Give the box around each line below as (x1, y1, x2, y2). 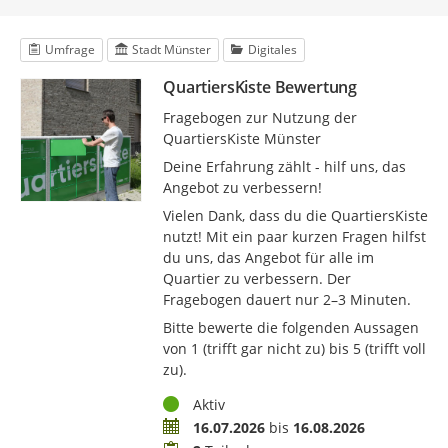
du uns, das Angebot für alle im (162, 247, 374, 267)
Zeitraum (161, 416, 223, 436)
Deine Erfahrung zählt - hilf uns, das (162, 156, 406, 176)
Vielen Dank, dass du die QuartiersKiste (162, 205, 428, 225)
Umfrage (44, 40, 95, 58)
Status (161, 393, 204, 413)
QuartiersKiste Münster (162, 128, 321, 148)
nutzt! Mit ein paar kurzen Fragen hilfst (162, 226, 426, 246)
